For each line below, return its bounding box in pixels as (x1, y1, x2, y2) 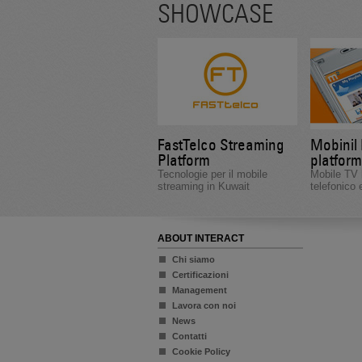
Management (171, 285, 227, 295)
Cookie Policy (171, 347, 230, 356)
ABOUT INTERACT (157, 233, 244, 244)
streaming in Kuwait (157, 180, 250, 192)
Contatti (171, 331, 207, 341)
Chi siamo (171, 255, 215, 264)
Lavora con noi (171, 301, 236, 310)
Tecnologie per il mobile (157, 168, 267, 180)
